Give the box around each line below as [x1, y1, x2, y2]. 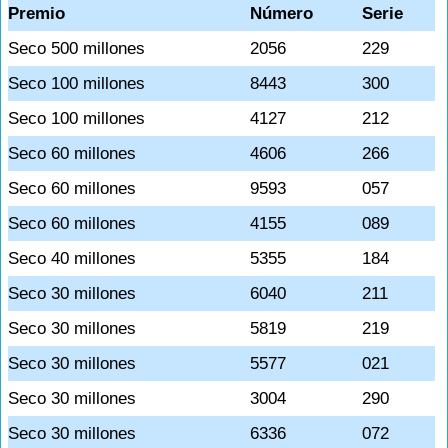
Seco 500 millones [8, 39, 145, 58]
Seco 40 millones [8, 249, 136, 268]
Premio [8, 4, 65, 23]
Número [250, 4, 313, 23]
